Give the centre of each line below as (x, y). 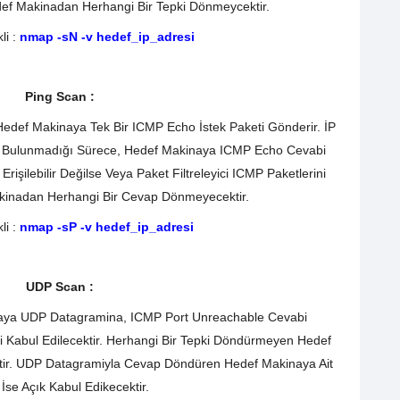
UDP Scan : (62, 287)
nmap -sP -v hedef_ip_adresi (107, 226)
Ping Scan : (62, 97)
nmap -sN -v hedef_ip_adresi (105, 36)
